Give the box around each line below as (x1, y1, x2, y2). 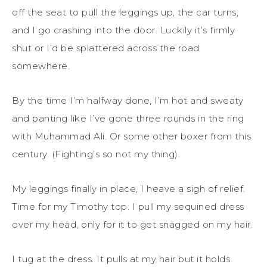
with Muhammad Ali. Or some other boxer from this (12, 130, 251, 142)
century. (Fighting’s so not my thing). (12, 148, 180, 160)
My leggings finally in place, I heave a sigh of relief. (12, 182, 246, 194)
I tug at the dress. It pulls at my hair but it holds (12, 253, 230, 265)
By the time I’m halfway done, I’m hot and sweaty (12, 94, 243, 106)
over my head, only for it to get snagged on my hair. (12, 218, 253, 230)
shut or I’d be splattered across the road (12, 42, 200, 54)
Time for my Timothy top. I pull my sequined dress (12, 200, 244, 212)
